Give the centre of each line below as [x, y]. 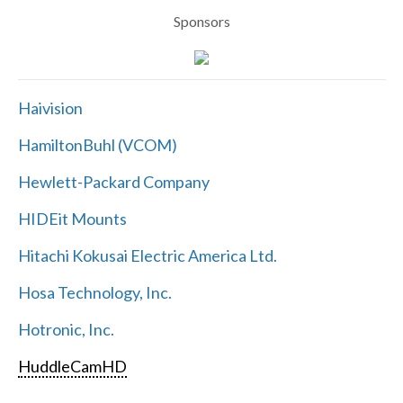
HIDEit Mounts [72, 219]
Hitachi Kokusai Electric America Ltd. [147, 256]
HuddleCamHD [72, 367]
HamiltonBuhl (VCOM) [97, 145]
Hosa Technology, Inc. [94, 293]
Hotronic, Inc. [66, 330]
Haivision [50, 108]
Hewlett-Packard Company [113, 182]
